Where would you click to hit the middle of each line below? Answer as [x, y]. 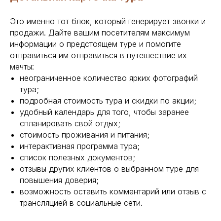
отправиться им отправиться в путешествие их [98, 55]
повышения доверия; [59, 180]
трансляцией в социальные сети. [81, 203]
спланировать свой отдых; [70, 124]
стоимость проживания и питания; [85, 135]
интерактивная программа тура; [80, 146]
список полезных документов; [77, 158]
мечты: [22, 67]
